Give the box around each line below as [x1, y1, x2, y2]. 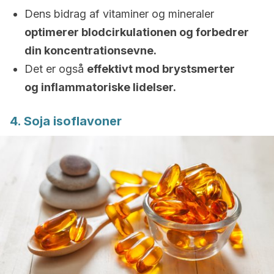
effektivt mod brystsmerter [87, 62, 235, 75]
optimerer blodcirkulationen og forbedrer [24, 26, 249, 39]
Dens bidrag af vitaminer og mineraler [24, 7, 214, 20]
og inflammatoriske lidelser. [24, 81, 176, 94]
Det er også [24, 62, 87, 75]
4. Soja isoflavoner [10, 114, 122, 128]
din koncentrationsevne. [24, 44, 157, 57]
